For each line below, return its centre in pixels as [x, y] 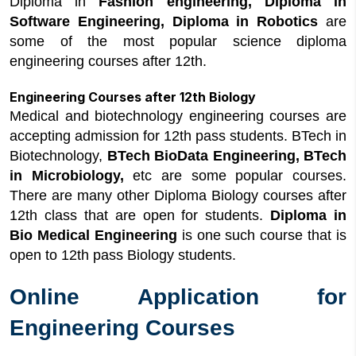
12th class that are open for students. [140, 215]
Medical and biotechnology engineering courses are [178, 116]
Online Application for [178, 297]
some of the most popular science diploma [178, 41]
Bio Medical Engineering [96, 235]
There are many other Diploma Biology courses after [178, 195]
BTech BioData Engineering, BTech [226, 156]
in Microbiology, [72, 176]
